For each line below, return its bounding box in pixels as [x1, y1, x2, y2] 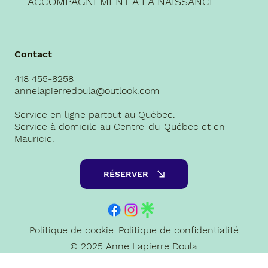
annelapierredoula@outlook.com [14, 84, 159, 96]
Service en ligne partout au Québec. [14, 108, 175, 120]
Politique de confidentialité [118, 224, 239, 236]
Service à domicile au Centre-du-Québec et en [14, 120, 225, 132]
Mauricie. [14, 132, 54, 144]
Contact [14, 48, 52, 60]
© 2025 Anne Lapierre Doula [70, 240, 198, 252]
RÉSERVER [103, 169, 148, 179]
